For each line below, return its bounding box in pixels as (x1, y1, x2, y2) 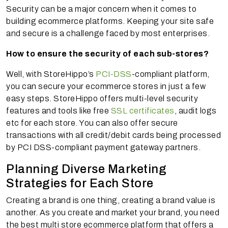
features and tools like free (6, 106, 111, 115)
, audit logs (174, 106, 217, 115)
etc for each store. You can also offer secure (6, 118, 178, 127)
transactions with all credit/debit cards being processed (6, 130, 221, 139)
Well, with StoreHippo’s (6, 69, 96, 78)
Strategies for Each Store (6, 176, 154, 190)
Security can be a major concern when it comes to (6, 4, 196, 13)
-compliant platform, (131, 69, 210, 78)
